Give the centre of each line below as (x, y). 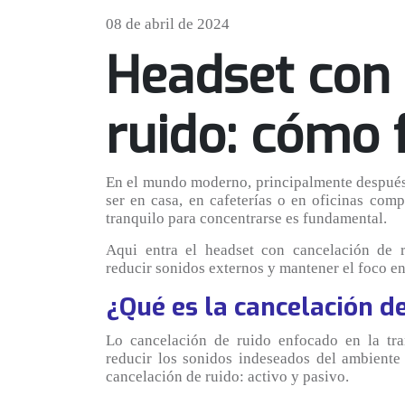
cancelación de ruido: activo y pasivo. (227, 376)
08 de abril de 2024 (168, 24)
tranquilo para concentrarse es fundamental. (246, 218)
